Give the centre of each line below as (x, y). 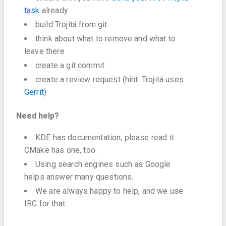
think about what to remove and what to (106, 38)
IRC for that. (46, 204)
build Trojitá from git (71, 24)
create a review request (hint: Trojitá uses (109, 79)
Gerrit (34, 92)
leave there (44, 51)
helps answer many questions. (79, 177)
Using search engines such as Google (103, 164)
